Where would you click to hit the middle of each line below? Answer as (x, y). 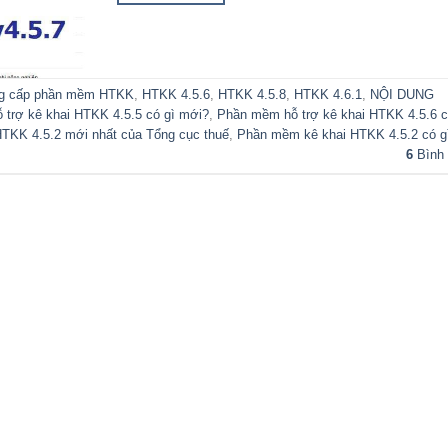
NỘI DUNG (402, 95)
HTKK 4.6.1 (328, 95)
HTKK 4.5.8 (252, 95)
